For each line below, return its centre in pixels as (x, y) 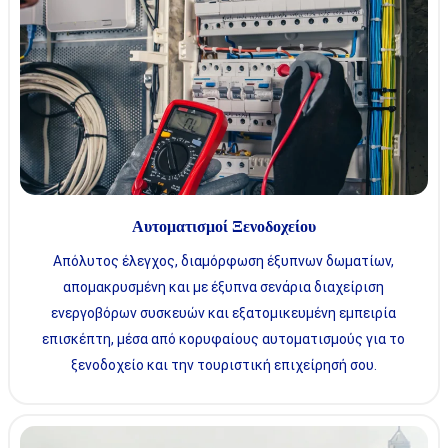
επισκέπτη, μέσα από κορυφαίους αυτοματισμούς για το (224, 338)
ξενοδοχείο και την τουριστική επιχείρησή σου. (223, 364)
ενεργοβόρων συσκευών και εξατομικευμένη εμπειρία (224, 312)
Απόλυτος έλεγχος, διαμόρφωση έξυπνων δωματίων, (224, 260)
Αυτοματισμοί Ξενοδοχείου (223, 226)
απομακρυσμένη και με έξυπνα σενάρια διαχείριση (224, 286)
